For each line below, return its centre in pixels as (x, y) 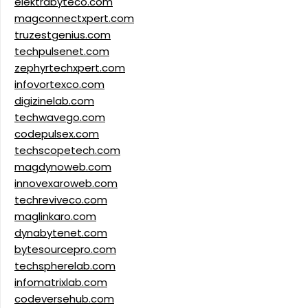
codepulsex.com (57, 134)
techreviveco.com (61, 200)
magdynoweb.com (63, 167)
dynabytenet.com (61, 233)
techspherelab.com (65, 266)
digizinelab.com (54, 101)
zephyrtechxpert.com (70, 68)
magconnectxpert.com (74, 19)
